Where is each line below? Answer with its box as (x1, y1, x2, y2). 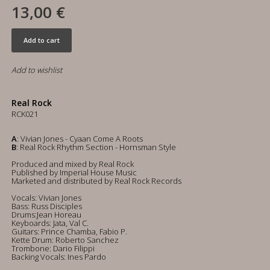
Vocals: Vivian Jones (11, 192, 81, 203)
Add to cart (24, 36, 60, 45)
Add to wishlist (11, 64, 62, 75)
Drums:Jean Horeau (11, 209, 81, 220)
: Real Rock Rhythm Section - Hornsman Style (16, 142, 176, 152)
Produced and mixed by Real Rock (11, 159, 134, 169)
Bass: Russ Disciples (11, 201, 82, 212)
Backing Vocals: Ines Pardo (11, 251, 108, 262)
